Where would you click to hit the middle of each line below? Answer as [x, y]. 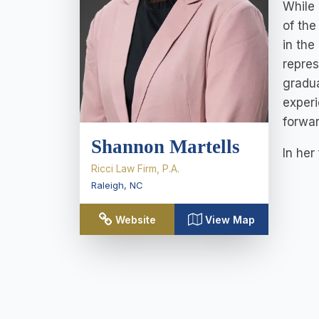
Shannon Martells [166, 147]
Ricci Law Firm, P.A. [135, 169]
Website [135, 220]
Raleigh [108, 185]
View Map [230, 220]
